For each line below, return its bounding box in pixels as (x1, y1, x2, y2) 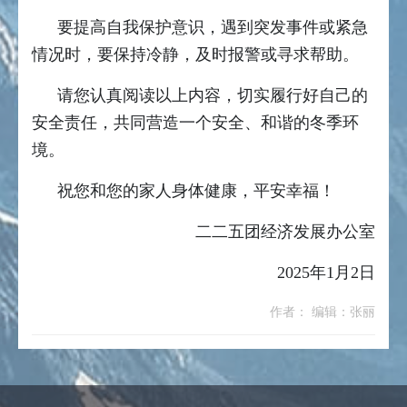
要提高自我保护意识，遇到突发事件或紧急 (57, 18, 368, 37)
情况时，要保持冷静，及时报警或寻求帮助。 (32, 45, 359, 65)
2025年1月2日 (277, 263, 375, 283)
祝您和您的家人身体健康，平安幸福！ (57, 182, 335, 201)
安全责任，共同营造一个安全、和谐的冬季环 (32, 114, 359, 133)
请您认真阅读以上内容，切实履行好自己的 (57, 86, 368, 105)
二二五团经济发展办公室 (195, 223, 375, 242)
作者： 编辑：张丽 (270, 305, 375, 320)
